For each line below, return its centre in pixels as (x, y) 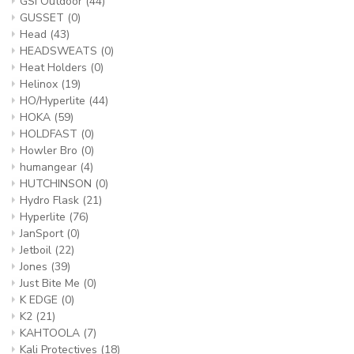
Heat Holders (55, 68)
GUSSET (43, 18)
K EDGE (40, 300)
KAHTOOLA (51, 333)
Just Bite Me (51, 283)
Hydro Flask (51, 200)
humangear (50, 167)
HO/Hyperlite (54, 101)
